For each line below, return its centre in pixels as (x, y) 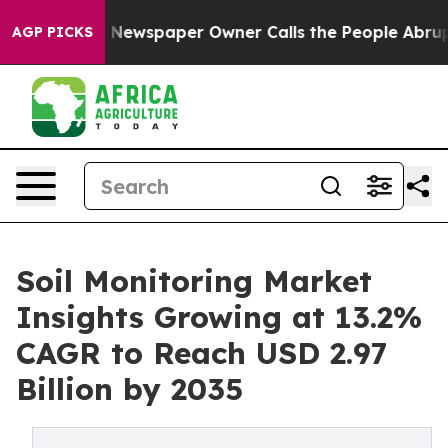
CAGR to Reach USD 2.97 (202, 353)
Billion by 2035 (129, 389)
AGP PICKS (52, 32)
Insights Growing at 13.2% (219, 317)
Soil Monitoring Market (194, 281)
